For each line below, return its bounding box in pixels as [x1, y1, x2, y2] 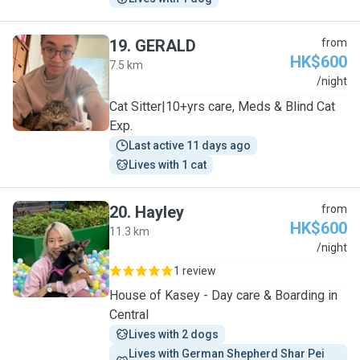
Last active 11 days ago [129, 139, 251, 152]
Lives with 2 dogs [129, 328, 219, 341]
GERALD [135, 36, 196, 55]
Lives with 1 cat [129, 158, 207, 171]
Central [109, 307, 149, 322]
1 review [174, 264, 216, 277]
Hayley [135, 202, 184, 222]
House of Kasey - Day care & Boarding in [109, 288, 337, 303]
